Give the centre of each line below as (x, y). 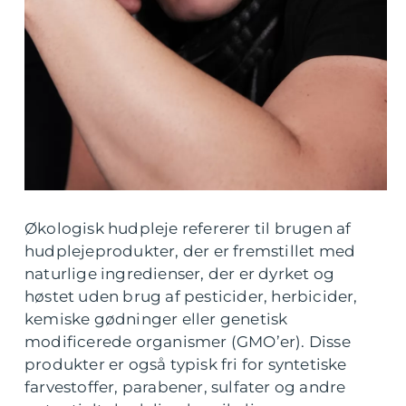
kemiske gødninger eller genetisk (156, 319)
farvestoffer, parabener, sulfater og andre (185, 387)
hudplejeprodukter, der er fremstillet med (190, 251)
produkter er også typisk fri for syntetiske (186, 365)
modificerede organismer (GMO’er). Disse (188, 342)
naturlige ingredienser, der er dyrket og (180, 274)
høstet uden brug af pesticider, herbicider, (191, 297)
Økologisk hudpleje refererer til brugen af (188, 229)
